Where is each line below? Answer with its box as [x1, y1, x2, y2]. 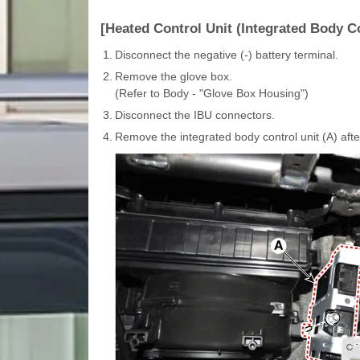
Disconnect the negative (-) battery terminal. [114, 47, 338, 61]
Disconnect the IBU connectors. [114, 108, 275, 121]
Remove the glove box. [114, 69, 232, 83]
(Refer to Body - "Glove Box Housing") [114, 86, 309, 100]
